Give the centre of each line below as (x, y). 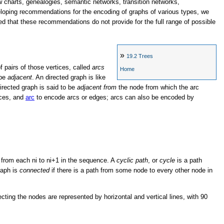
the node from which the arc (158, 87)
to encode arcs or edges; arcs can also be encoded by (114, 97)
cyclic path (132, 160)
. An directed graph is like (69, 77)
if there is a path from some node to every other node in (131, 170)
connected (34, 170)
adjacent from (97, 87)
